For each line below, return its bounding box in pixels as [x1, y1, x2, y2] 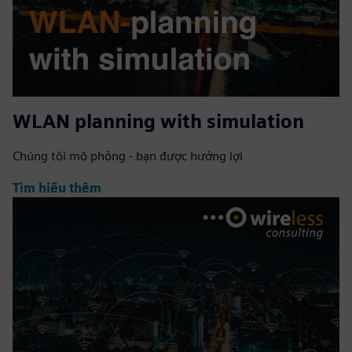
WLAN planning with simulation [13, 110, 304, 134]
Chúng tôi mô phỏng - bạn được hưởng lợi [13, 148, 243, 164]
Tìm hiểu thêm [13, 180, 101, 196]
